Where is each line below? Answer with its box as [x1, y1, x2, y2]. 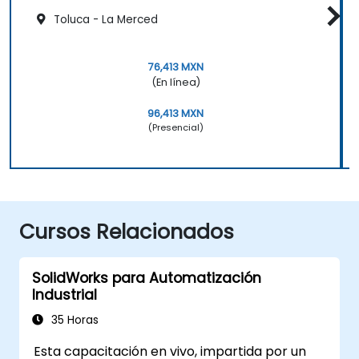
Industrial [32, 284, 97, 305]
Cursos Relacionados [19, 217, 234, 246]
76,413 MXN [147, 59, 204, 74]
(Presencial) [147, 120, 204, 134]
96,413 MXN [147, 106, 204, 120]
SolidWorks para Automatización [32, 268, 261, 288]
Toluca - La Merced [50, 11, 158, 27]
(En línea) [151, 75, 200, 89]
